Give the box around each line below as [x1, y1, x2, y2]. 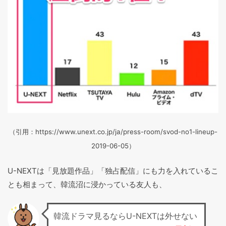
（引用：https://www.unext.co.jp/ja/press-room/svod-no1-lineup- [9, 127, 217, 136]
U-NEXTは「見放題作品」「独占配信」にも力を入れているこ [8, 166, 218, 176]
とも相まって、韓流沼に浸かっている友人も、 [8, 180, 166, 189]
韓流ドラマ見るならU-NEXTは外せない [53, 210, 197, 221]
